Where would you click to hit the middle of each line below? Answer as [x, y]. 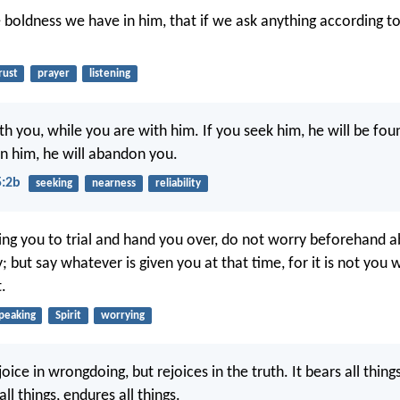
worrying [122, 315]
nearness [113, 183]
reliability [178, 183]
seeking [54, 183]
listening [109, 74]
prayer [53, 74]
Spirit [68, 315]
